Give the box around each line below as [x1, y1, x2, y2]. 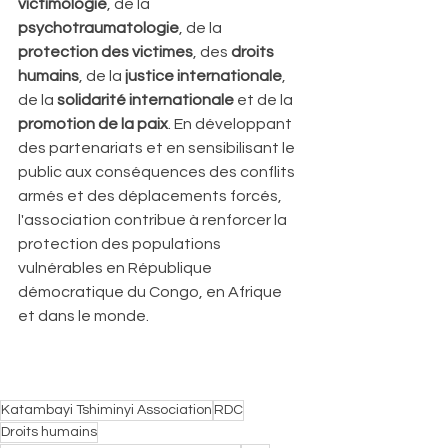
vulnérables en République [18, 259, 215, 276]
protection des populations [18, 235, 224, 252]
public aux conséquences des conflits [18, 163, 298, 180]
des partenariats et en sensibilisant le [18, 139, 298, 156]
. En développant [168, 115, 295, 132]
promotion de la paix [18, 115, 168, 132]
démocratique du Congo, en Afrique [18, 283, 285, 300]
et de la [234, 91, 296, 108]
